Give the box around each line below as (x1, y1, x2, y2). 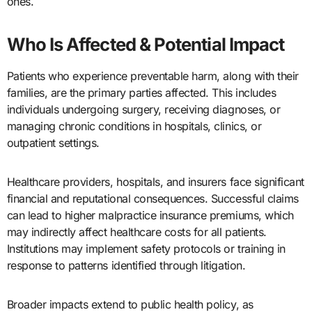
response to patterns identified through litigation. (6, 258, 246, 273)
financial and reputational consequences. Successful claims (6, 192, 299, 206)
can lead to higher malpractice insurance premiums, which (6, 208, 294, 223)
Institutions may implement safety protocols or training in (6, 242, 286, 256)
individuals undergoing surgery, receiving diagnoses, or (6, 102, 281, 117)
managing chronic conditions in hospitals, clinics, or (6, 119, 262, 134)
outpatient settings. (6, 136, 100, 150)
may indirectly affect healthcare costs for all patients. (6, 225, 267, 240)
